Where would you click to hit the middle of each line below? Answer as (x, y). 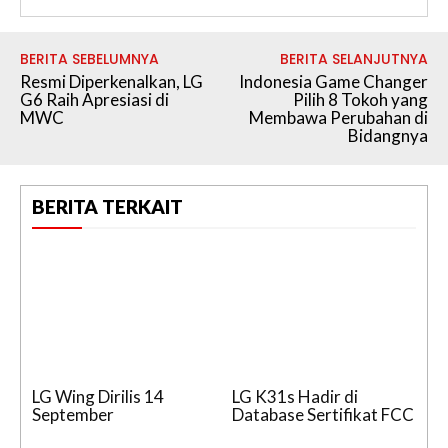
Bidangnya (387, 136)
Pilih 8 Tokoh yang (360, 100)
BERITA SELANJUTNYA (353, 59)
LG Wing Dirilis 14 (98, 397)
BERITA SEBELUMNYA (89, 59)
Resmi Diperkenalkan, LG (111, 82)
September (73, 415)
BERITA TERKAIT (107, 207)
